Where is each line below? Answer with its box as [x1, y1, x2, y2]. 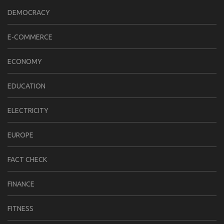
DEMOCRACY [7, 8, 50, 16]
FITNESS [7, 204, 33, 212]
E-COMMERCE [7, 32, 52, 41]
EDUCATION [7, 81, 45, 90]
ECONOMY [7, 57, 42, 65]
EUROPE [7, 130, 33, 139]
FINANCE [7, 179, 34, 188]
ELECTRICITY [7, 106, 48, 114]
